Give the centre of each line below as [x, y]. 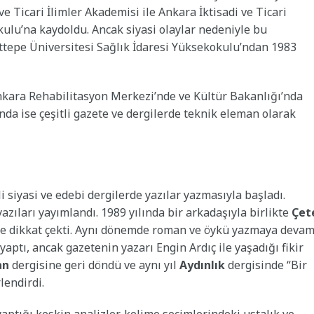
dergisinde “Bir [266, 265]
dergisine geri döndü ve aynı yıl [94, 265]
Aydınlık [202, 265]
